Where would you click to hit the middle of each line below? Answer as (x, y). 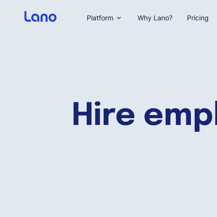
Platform (100, 18)
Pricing (198, 18)
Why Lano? (155, 18)
